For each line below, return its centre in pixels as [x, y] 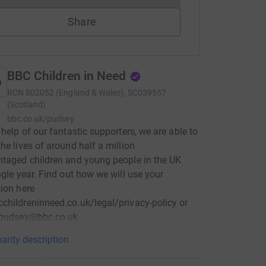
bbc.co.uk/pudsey [40, 119]
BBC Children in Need [66, 76]
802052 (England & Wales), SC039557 [96, 93]
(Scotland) [26, 104]
